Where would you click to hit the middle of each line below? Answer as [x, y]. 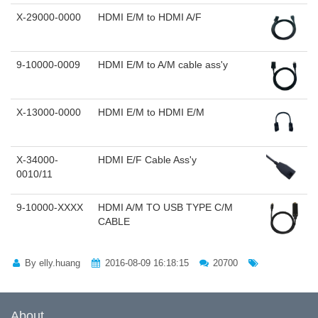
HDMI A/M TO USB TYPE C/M [165, 208]
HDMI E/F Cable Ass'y [147, 160]
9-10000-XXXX [50, 208]
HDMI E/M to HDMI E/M [151, 113]
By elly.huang [51, 263]
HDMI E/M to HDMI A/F [150, 17]
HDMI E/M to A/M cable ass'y [163, 65]
